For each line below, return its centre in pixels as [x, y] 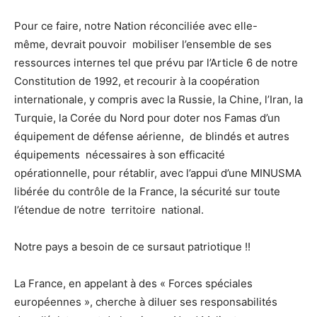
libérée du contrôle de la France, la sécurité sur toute [147, 191]
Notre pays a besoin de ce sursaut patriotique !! [132, 246]
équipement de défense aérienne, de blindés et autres [152, 136]
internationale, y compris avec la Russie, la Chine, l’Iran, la [158, 99]
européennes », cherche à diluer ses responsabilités [146, 301]
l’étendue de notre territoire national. [109, 209]
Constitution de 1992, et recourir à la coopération [137, 81]
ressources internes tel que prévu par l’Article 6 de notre [156, 62]
